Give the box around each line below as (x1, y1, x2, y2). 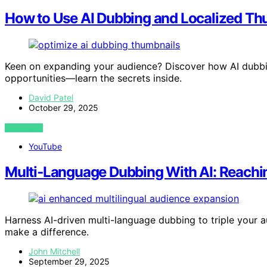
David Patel (29, 92, 73, 103)
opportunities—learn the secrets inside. (5, 72, 182, 85)
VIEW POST (5, 123, 44, 133)
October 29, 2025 (29, 103, 98, 113)
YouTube (29, 141, 62, 152)
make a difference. (5, 226, 89, 238)
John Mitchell (29, 246, 80, 257)
